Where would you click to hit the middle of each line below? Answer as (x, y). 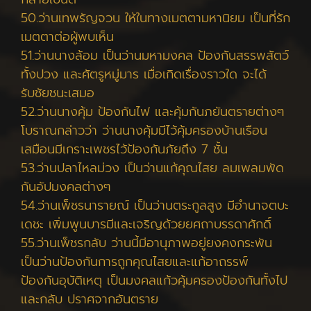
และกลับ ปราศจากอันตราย (90, 299)
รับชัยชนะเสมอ (58, 93)
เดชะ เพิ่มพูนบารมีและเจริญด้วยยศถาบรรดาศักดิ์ (146, 224)
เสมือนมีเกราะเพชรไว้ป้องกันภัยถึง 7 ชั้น (124, 149)
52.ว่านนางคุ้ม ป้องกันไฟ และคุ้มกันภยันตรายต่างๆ (153, 112)
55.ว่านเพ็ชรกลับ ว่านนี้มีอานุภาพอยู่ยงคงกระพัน (146, 243)
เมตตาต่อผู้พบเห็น (67, 37)
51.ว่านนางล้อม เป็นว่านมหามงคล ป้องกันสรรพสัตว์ (155, 56)
